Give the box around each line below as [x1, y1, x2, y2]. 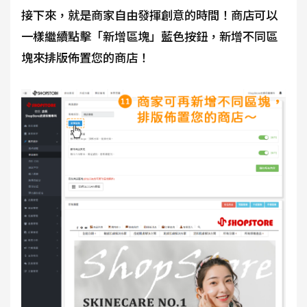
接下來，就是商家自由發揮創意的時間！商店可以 [21, 5, 278, 23]
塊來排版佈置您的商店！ [21, 48, 149, 66]
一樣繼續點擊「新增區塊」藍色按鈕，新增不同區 [21, 27, 278, 45]
